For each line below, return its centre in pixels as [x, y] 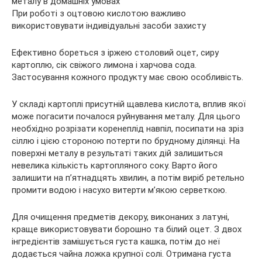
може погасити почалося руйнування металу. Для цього [126, 117]
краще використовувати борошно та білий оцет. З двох [127, 230]
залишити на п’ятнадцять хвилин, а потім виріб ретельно [128, 178]
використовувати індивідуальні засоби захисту [109, 26]
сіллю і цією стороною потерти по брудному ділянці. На [126, 141]
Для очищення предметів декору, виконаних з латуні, [120, 217]
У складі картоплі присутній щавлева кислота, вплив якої [129, 104]
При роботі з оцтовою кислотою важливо [99, 14]
